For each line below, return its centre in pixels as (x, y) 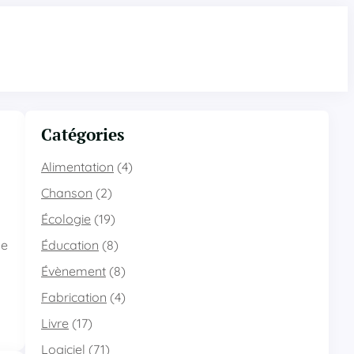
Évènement (73, 271)
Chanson (67, 193)
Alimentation (77, 167)
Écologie (66, 219)
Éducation (70, 245)
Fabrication (74, 297)
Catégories (83, 134)
